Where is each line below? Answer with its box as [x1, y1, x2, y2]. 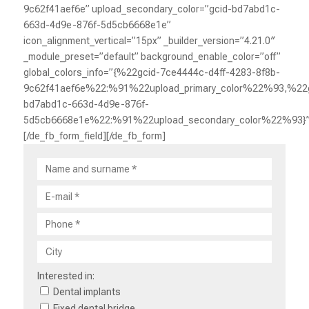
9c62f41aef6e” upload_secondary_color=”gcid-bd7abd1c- [23, 3, 280, 14]
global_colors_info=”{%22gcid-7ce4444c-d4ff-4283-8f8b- [23, 66, 280, 78]
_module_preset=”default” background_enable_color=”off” [23, 50, 281, 62]
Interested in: [37, 270, 94, 281]
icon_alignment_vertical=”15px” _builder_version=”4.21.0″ [23, 34, 275, 46]
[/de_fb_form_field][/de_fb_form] [23, 130, 166, 141]
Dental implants [52, 286, 121, 297]
